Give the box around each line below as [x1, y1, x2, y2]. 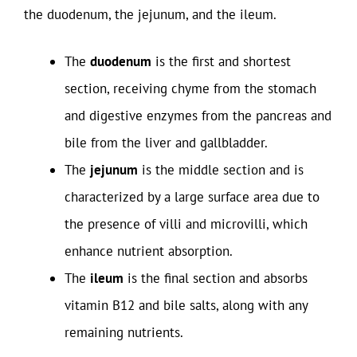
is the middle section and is [138, 161, 304, 178]
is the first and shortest [151, 53, 291, 70]
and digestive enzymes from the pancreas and [65, 107, 331, 124]
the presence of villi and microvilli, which [65, 215, 308, 233]
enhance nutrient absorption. [65, 242, 233, 260]
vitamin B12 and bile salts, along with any [65, 296, 308, 314]
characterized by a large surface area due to [65, 188, 320, 206]
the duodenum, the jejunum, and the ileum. [24, 5, 277, 23]
